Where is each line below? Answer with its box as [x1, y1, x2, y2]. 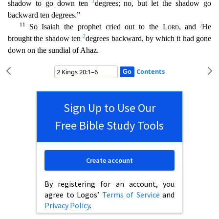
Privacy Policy [44, 200, 90, 210]
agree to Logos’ [44, 189, 102, 199]
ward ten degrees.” [22, 10, 80, 19]
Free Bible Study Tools [55, 117, 164, 133]
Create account [86, 155, 133, 165]
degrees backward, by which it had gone [86, 34, 212, 43]
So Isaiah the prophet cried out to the [29, 22, 163, 31]
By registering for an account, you [44, 178, 175, 189]
